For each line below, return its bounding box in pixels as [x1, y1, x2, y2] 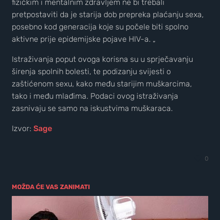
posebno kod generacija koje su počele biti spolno [12, 22, 189, 31]
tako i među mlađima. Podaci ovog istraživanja [12, 91, 178, 101]
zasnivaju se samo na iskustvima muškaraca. [12, 104, 173, 113]
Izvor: [12, 124, 33, 133]
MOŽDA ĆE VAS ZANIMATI [12, 183, 90, 191]
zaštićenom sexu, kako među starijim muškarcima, [12, 79, 192, 88]
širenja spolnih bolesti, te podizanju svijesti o [12, 67, 171, 76]
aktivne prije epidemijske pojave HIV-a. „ [12, 34, 156, 44]
